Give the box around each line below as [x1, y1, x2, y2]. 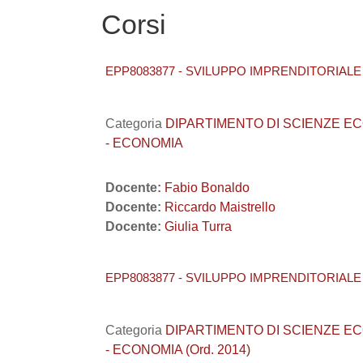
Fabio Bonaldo [164, 181, 250, 194]
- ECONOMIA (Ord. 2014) [105, 343, 250, 357]
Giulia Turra [164, 220, 232, 233]
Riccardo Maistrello [164, 200, 275, 214]
